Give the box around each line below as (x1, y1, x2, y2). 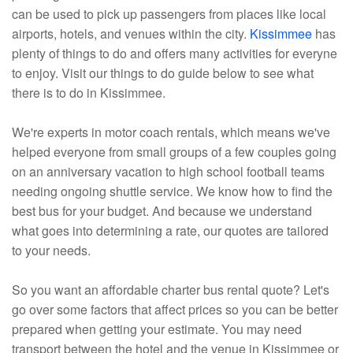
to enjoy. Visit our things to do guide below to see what (12, 64, 314, 83)
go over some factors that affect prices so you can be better (12, 300, 338, 319)
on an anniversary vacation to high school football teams (12, 162, 325, 181)
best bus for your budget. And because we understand (12, 202, 312, 221)
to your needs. (12, 241, 91, 260)
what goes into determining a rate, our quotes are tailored (12, 221, 329, 240)
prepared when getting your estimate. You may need (12, 320, 302, 339)
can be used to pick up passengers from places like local (12, 5, 326, 24)
